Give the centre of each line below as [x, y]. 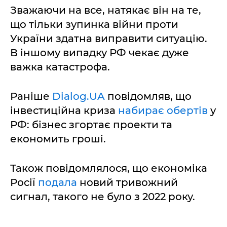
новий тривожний [129, 183]
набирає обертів [163, 111]
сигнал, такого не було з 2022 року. [103, 197]
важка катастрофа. [60, 67]
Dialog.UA [79, 97]
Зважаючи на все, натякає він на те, [106, 10]
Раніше [31, 97]
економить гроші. [58, 139]
